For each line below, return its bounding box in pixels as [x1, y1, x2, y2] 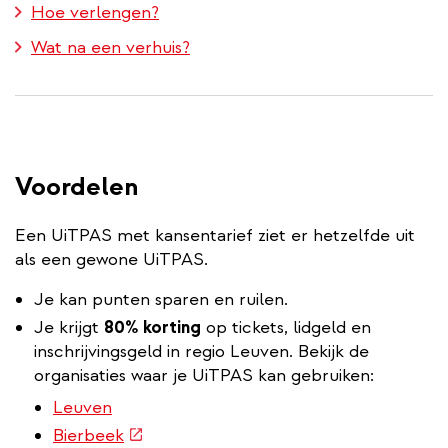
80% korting [104, 315, 201, 339]
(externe [123, 422, 193, 446]
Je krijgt [34, 315, 104, 339]
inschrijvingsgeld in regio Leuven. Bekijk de [34, 339, 369, 363]
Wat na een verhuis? [31, 35, 190, 59]
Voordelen [15, 169, 139, 203]
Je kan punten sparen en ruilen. [34, 287, 288, 311]
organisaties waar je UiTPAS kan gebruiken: [34, 363, 374, 387]
